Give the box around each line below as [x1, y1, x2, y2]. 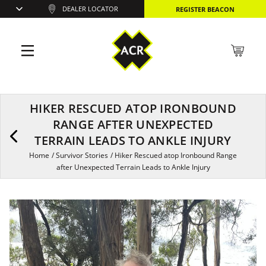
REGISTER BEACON [176, 4, 235, 14]
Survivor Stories [56, 150, 108, 160]
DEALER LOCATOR [62, 4, 119, 14]
